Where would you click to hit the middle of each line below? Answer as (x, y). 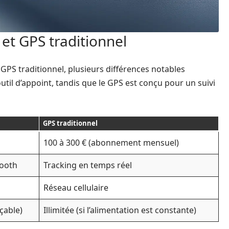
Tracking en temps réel (88, 165)
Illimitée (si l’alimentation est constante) (120, 210)
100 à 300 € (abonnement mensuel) (111, 143)
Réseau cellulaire (76, 188)
